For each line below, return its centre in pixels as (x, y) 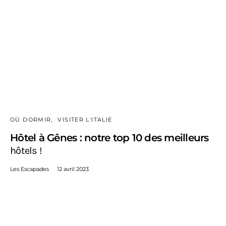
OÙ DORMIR (31, 120)
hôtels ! (26, 151)
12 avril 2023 (73, 169)
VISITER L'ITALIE (85, 120)
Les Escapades (30, 169)
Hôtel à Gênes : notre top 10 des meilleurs (109, 138)
